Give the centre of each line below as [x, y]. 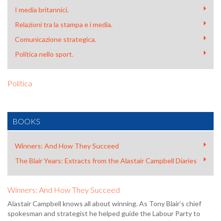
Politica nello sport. [44, 54]
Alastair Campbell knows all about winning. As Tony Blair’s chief [104, 203]
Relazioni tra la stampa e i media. [64, 24]
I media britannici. [42, 10]
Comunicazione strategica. [55, 39]
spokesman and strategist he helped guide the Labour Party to [104, 213]
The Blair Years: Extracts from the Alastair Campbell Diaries [106, 161]
